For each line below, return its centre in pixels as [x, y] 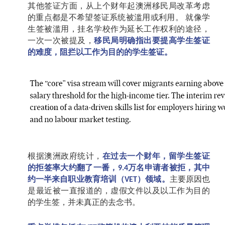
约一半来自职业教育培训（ [76, 179]
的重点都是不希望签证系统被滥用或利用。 [106, 17]
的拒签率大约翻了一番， [73, 167]
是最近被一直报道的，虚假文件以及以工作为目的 [119, 191]
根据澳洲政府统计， [65, 156]
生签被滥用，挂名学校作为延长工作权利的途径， [119, 29]
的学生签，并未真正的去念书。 [84, 202]
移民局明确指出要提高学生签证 [152, 40]
